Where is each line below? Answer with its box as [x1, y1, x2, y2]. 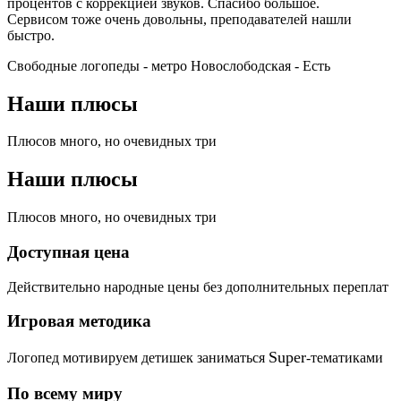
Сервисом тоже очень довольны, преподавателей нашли [7, 11, 352, 27]
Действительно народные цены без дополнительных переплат [7, 278, 388, 294]
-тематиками [306, 350, 383, 366]
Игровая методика [7, 311, 151, 331]
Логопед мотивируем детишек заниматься [7, 350, 269, 366]
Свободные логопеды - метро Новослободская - [7, 57, 303, 73]
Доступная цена [7, 242, 130, 261]
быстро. [7, 27, 55, 43]
